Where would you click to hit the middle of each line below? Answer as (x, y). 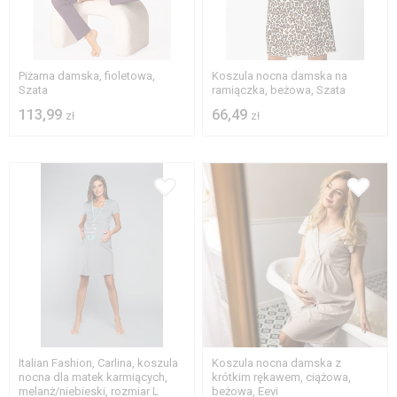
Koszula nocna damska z (277, 362)
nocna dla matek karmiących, (93, 377)
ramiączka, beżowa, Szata (279, 90)
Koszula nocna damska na (280, 76)
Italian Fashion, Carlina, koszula (98, 362)
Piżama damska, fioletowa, (87, 76)
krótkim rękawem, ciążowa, (282, 377)
